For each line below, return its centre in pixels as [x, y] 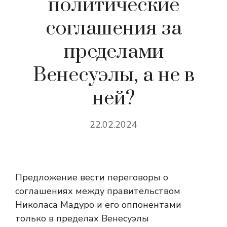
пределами [113, 52]
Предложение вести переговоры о [92, 177]
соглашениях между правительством [98, 191]
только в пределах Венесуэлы [82, 218]
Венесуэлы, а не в [113, 75]
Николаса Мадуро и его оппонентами [98, 205]
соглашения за [113, 29]
